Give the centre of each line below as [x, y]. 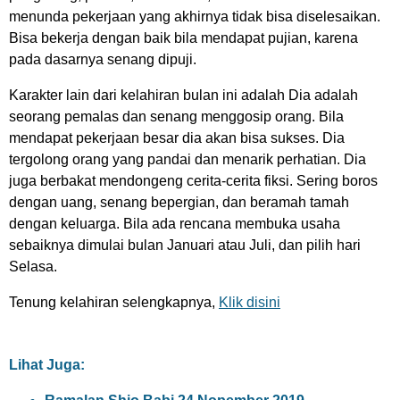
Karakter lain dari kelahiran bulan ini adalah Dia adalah [183, 95]
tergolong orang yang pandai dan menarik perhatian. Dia [187, 159]
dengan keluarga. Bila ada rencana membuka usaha [175, 224]
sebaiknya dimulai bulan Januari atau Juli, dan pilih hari [185, 245]
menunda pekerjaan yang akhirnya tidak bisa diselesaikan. [195, 17]
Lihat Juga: [47, 365]
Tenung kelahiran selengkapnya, [114, 302]
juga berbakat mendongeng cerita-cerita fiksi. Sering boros [193, 181]
